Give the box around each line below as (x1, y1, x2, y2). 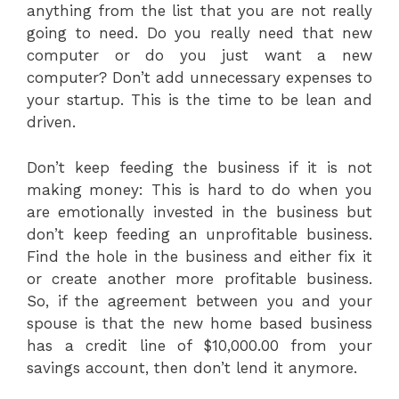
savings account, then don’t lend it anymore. (27, 358, 357, 377)
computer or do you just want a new (27, 46, 372, 64)
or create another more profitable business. (27, 269, 372, 288)
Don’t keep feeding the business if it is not (27, 158, 372, 176)
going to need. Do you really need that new (27, 24, 372, 42)
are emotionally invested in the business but (27, 202, 372, 221)
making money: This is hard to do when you (27, 180, 372, 199)
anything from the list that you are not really (27, 2, 372, 20)
